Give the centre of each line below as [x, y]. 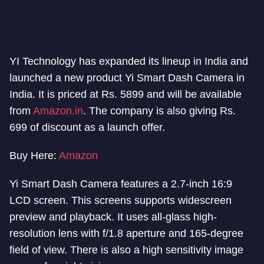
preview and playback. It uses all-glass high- [113, 217]
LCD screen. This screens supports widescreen [121, 200]
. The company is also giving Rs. [159, 111]
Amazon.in [58, 111]
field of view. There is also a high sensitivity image [126, 250]
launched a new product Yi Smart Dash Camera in [127, 78]
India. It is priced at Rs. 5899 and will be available [126, 94]
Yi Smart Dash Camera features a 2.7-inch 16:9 [121, 184]
